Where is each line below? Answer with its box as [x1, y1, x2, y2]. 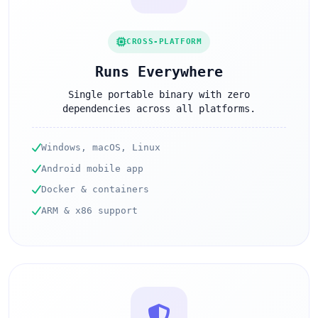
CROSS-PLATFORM [126, 37, 202, 47]
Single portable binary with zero [68, 89, 250, 101]
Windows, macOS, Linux [41, 142, 160, 153]
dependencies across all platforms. [62, 103, 256, 115]
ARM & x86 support [41, 204, 138, 216]
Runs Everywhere [95, 63, 223, 81]
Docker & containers [41, 184, 149, 195]
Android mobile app [41, 163, 143, 174]
